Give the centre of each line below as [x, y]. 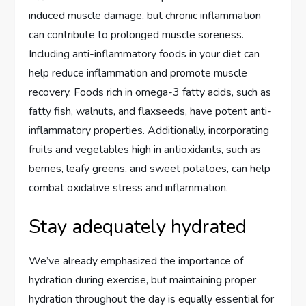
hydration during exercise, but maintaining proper [143, 280]
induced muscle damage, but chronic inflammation [145, 16]
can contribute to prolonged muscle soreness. [137, 35]
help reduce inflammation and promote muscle [138, 73]
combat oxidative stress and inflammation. [129, 188]
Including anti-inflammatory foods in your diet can [144, 54]
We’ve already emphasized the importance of [136, 261]
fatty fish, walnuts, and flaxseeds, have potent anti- [151, 111]
